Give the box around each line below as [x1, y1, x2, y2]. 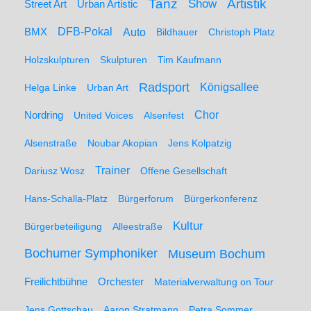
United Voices [74, 110, 133, 121]
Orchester [98, 276, 144, 287]
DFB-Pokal [58, 26, 112, 37]
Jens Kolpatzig [168, 137, 232, 149]
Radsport [139, 80, 190, 94]
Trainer [95, 165, 130, 176]
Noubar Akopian [87, 137, 158, 149]
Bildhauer [156, 26, 198, 37]
